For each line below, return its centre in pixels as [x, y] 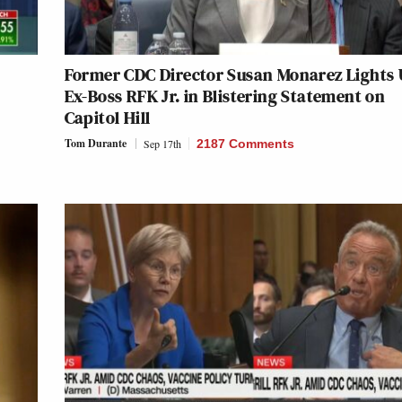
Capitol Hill [107, 117]
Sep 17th [162, 143]
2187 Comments [245, 143]
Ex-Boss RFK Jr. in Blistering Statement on [225, 96]
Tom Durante [95, 143]
